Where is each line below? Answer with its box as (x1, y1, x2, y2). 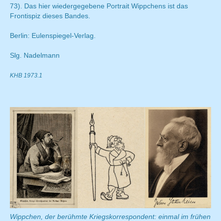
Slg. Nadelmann (10, 51, 60, 60)
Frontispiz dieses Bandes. (10, 12, 90, 20)
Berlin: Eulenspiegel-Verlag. (10, 32, 96, 40)
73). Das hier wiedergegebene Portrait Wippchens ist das (10, 2, 188, 10)
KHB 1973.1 (10, 72, 42, 79)
